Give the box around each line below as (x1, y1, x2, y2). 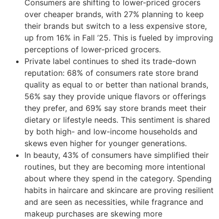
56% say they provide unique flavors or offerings (24, 91, 206, 102)
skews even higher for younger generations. (24, 138, 189, 149)
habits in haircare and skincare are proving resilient (24, 185, 214, 196)
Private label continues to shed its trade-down (24, 56, 196, 66)
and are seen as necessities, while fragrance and (24, 197, 203, 207)
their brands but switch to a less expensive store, (24, 21, 207, 31)
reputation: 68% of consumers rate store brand (24, 68, 198, 78)
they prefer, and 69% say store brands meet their (24, 103, 206, 113)
